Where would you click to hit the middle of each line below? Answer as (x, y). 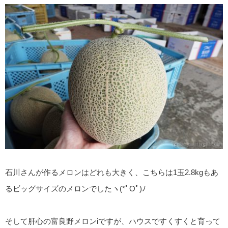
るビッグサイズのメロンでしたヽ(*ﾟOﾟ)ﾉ (76, 189)
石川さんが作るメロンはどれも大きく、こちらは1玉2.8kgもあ (112, 173)
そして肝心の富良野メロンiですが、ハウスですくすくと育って (113, 221)
